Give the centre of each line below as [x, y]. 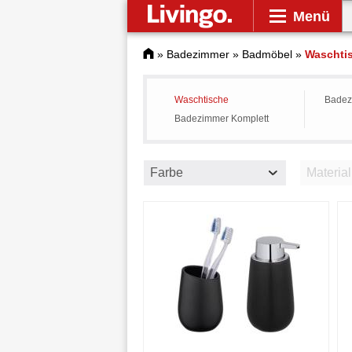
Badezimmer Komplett [222, 119]
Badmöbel [267, 54]
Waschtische [202, 100]
